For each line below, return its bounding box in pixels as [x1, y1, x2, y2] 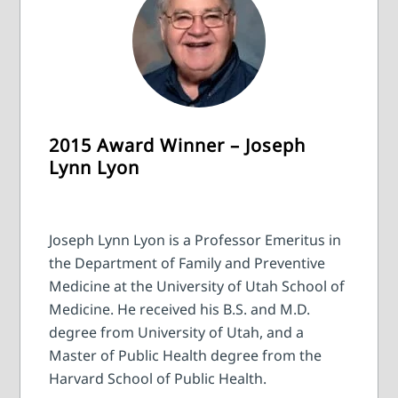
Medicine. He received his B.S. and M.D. [49, 299, 311, 320]
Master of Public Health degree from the [49, 346, 322, 366]
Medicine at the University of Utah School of [49, 276, 346, 297]
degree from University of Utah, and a [49, 322, 305, 343]
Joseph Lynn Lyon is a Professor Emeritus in [49, 230, 342, 251]
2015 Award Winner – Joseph [49, 133, 306, 158]
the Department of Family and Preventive [49, 253, 326, 274]
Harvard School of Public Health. [49, 369, 267, 389]
